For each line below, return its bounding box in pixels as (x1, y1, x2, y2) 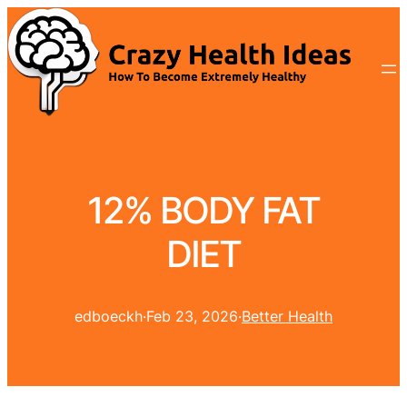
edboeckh (74, 307, 143, 326)
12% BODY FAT (87, 188, 320, 233)
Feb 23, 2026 (146, 307, 238, 326)
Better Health (242, 307, 333, 326)
